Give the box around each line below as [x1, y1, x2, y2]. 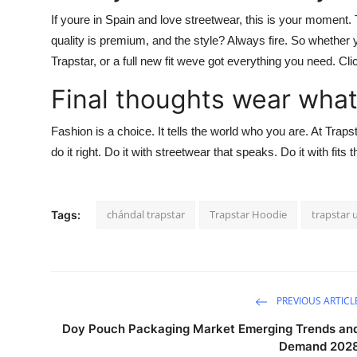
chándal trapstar [107, 207, 185, 222]
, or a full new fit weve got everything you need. [93, 54, 339, 69]
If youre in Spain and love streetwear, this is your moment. [51, 13, 355, 27]
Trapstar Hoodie [210, 207, 287, 222]
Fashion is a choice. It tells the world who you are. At [51, 124, 325, 139]
